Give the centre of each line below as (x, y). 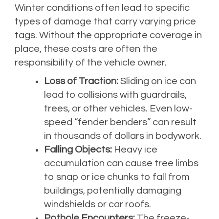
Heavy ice (135, 149)
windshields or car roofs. (98, 204)
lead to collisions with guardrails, (115, 95)
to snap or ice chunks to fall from (117, 177)
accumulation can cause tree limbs (121, 163)
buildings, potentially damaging (113, 190)
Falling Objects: (78, 149)
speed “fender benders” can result (120, 122)
